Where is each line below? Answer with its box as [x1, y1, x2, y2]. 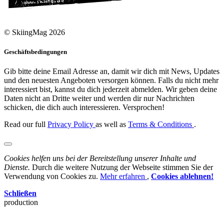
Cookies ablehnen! [151, 171, 213, 180]
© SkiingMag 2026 [4, 27, 65, 36]
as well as [95, 119, 128, 128]
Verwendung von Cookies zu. [4, 171, 100, 180]
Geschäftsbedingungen [4, 47, 67, 55]
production [4, 197, 38, 206]
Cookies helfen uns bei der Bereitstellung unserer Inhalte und [4, 153, 196, 162]
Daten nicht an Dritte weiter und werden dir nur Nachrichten [4, 93, 194, 102]
